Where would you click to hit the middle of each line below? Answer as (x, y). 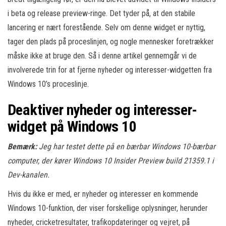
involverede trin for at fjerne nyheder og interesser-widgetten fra (110, 70)
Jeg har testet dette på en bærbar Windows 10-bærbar (127, 147)
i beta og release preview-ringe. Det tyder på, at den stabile (101, 13)
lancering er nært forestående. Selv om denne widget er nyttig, (106, 27)
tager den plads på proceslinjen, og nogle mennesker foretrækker (111, 42)
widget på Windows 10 (72, 126)
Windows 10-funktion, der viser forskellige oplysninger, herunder (108, 208)
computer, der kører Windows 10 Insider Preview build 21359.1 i (111, 161)
